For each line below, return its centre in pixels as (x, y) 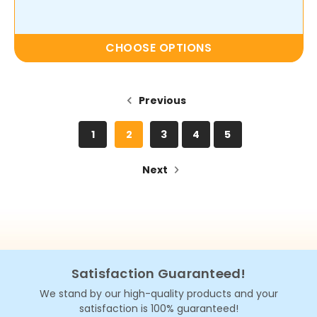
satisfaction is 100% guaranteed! (158, 308)
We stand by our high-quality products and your (158, 293)
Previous (161, 101)
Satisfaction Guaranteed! (158, 273)
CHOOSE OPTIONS (158, 48)
